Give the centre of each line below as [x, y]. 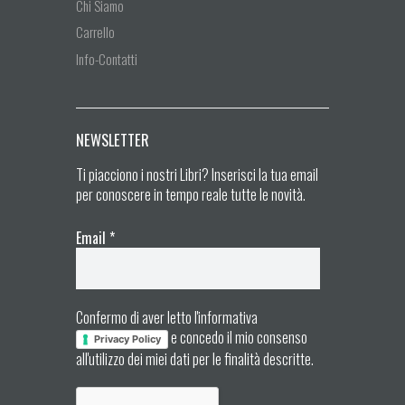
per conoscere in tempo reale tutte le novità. [191, 194]
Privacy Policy [127, 339]
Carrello [95, 32]
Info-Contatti [107, 58]
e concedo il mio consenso [238, 338]
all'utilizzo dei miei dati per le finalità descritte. [195, 359]
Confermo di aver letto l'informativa [168, 318]
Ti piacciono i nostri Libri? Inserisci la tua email [197, 174]
